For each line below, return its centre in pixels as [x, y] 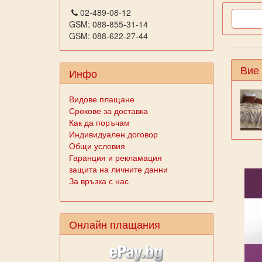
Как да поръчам [99, 122]
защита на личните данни [118, 169]
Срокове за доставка [108, 111]
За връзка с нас [99, 181]
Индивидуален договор [113, 134]
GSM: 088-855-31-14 [108, 24]
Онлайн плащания [115, 224]
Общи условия [97, 146]
